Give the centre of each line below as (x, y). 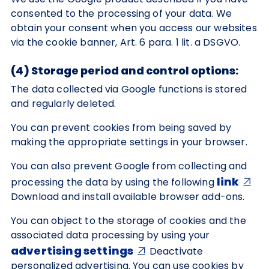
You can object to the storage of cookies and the (128, 221)
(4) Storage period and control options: (125, 71)
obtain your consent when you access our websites (134, 28)
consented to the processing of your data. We (122, 14)
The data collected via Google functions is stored (129, 89)
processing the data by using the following (114, 182)
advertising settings (72, 251)
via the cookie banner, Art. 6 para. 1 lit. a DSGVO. (126, 42)
